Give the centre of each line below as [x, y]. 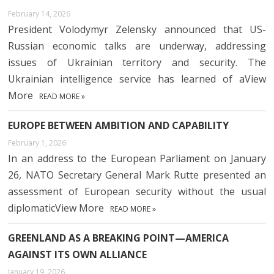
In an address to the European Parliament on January [137, 158]
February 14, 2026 [39, 13]
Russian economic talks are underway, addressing [137, 46]
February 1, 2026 [37, 143]
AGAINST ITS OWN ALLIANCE [78, 254]
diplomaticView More [56, 208]
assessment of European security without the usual [137, 191]
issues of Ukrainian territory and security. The [137, 62]
